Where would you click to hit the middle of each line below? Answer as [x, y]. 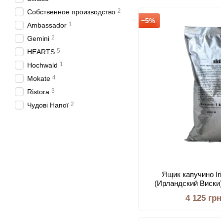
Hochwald [42, 65]
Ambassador [47, 25]
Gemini [38, 38]
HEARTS [41, 52]
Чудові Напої [48, 105]
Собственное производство [71, 12]
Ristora [38, 92]
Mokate [39, 78]
